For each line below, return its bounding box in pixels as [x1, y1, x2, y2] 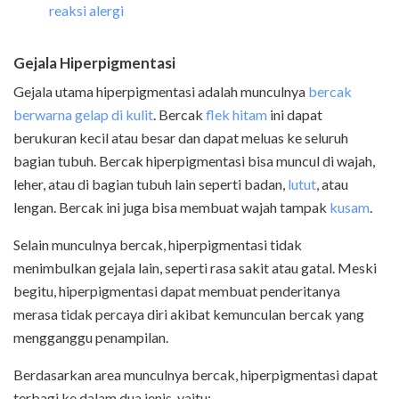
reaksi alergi [49, 2, 124, 20]
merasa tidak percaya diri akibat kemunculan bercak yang [13, 305, 364, 323]
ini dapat [267, 106, 322, 124]
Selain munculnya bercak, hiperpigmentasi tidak [13, 236, 302, 254]
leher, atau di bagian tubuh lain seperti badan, [13, 175, 288, 193]
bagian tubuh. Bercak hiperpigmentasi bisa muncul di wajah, [13, 152, 375, 170]
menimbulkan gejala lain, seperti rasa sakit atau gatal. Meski [13, 259, 377, 277]
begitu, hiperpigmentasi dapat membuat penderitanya [13, 282, 340, 300]
